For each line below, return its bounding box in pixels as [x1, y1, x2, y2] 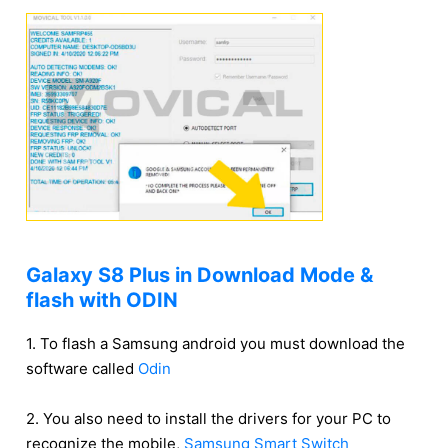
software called [26, 359, 138, 379]
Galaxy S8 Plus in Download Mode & [26, 263, 373, 288]
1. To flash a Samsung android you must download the [26, 334, 405, 354]
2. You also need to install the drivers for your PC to [26, 409, 391, 429]
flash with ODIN [26, 288, 178, 313]
